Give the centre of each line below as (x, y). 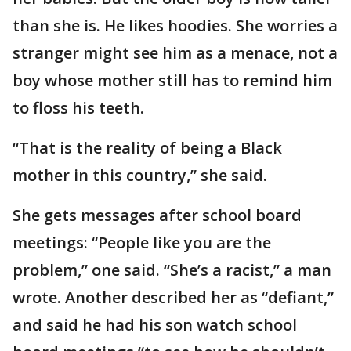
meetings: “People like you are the (142, 243)
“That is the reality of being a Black (147, 148)
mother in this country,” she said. (140, 175)
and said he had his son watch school (155, 325)
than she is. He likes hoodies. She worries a (175, 26)
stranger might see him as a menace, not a (175, 53)
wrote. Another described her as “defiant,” (173, 298)
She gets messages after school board (157, 215)
